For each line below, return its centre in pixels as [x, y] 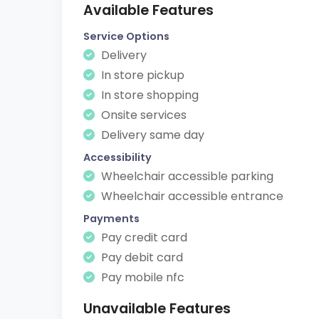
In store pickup [141, 75]
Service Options [126, 36]
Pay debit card [141, 257]
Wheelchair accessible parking [186, 176]
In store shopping [148, 95]
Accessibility [117, 157]
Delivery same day [151, 135]
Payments [111, 219]
